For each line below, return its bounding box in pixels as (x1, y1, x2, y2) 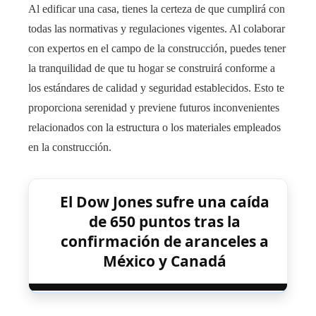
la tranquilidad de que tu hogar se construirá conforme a (28, 62, 275, 75)
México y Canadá (102, 251, 226, 272)
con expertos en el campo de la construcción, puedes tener (28, 42, 286, 55)
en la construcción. (28, 141, 111, 154)
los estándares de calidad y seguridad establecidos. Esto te (28, 82, 284, 95)
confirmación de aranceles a (60, 231, 269, 252)
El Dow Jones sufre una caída (59, 192, 269, 212)
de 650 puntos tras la (88, 212, 241, 232)
